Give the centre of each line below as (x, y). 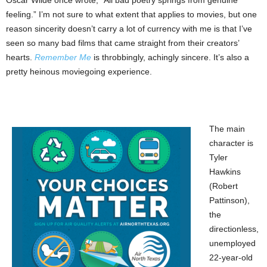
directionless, (234, 229)
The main (227, 129)
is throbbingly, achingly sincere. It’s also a (170, 57)
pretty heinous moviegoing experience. (79, 72)
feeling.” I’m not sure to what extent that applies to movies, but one (131, 14)
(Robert (223, 186)
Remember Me (63, 57)
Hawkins (225, 172)
